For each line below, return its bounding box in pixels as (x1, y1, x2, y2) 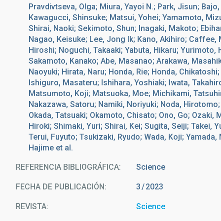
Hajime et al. (29, 143, 73, 152)
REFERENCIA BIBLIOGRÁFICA (16, 162, 119, 172)
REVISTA (16, 202, 46, 211)
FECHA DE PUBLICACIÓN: (16, 182, 107, 191)
